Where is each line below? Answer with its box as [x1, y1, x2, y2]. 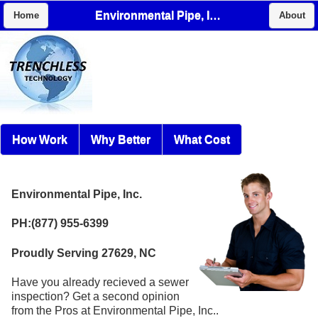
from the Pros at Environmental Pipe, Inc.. [11, 304, 219, 317]
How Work [12, 133, 67, 146]
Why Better [91, 133, 150, 146]
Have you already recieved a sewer [11, 275, 189, 288]
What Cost [174, 133, 230, 146]
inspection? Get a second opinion [11, 290, 180, 302]
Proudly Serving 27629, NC [11, 246, 156, 259]
